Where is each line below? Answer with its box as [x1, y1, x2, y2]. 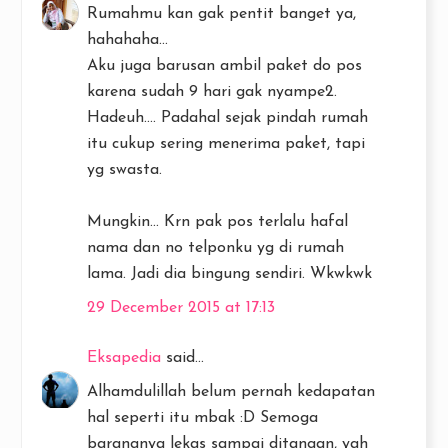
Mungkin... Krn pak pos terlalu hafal [87, 214, 348, 230]
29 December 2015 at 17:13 [87, 300, 275, 316]
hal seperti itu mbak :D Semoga [87, 410, 318, 426]
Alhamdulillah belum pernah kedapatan [87, 384, 375, 400]
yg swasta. [87, 162, 162, 178]
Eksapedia [87, 350, 161, 366]
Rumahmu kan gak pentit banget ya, [87, 6, 356, 22]
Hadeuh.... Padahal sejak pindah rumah [87, 110, 368, 126]
